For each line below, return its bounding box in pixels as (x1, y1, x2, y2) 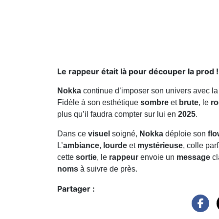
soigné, (110, 129, 139, 138)
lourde (103, 141, 127, 150)
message (176, 153, 210, 161)
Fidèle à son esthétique (57, 98, 140, 107)
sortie (76, 153, 97, 161)
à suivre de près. (78, 164, 137, 173)
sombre (140, 98, 169, 107)
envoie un (138, 153, 176, 161)
